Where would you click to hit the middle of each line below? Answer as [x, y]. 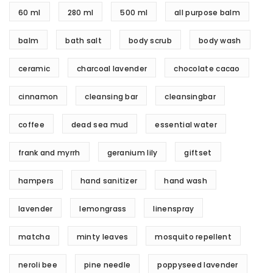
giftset [198, 153]
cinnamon [38, 97]
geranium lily [132, 153]
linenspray [174, 209]
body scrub [150, 41]
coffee [31, 125]
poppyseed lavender [198, 265]
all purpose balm [207, 13]
